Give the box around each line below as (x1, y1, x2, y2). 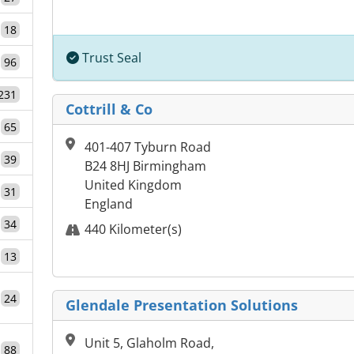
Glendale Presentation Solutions (66, 296, 298, 315)
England (85, 195, 133, 213)
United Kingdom (85, 176, 182, 194)
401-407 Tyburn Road (85, 138, 211, 156)
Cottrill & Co (66, 100, 153, 119)
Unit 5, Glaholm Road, (85, 334, 214, 352)
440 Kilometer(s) (85, 220, 182, 239)
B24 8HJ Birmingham (85, 157, 206, 175)
